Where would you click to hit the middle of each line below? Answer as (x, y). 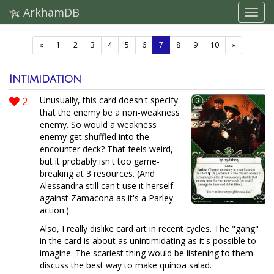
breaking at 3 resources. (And (97, 173)
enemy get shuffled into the (94, 137)
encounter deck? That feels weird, (106, 149)
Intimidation (45, 79)
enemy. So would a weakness (98, 124)
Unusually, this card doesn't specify (109, 100)
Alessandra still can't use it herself (106, 186)
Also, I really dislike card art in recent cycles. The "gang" (149, 228)
